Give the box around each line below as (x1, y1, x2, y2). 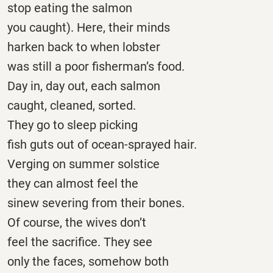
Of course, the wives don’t (7, 214, 146, 230)
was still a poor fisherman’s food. (7, 58, 185, 74)
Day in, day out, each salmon (7, 78, 160, 93)
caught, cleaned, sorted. (7, 97, 136, 113)
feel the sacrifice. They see (7, 234, 152, 249)
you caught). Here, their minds (7, 19, 170, 35)
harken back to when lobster (7, 39, 160, 54)
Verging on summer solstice (7, 156, 160, 171)
